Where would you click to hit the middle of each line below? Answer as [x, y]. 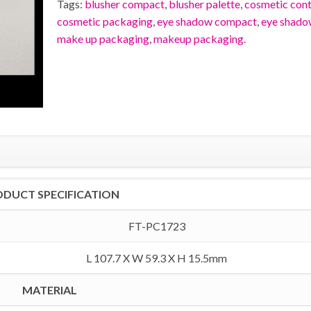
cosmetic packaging [104, 21]
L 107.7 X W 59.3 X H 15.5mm [157, 258]
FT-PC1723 [157, 226]
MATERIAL [50, 290]
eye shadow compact [207, 21]
